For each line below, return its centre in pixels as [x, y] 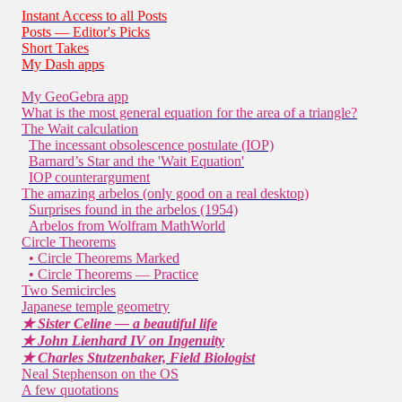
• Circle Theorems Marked [104, 258]
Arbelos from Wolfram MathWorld [127, 225]
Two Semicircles [69, 290]
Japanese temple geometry [96, 306]
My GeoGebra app [75, 96]
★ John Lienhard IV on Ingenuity [123, 340]
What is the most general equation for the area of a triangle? [189, 112]
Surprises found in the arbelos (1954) [133, 209]
